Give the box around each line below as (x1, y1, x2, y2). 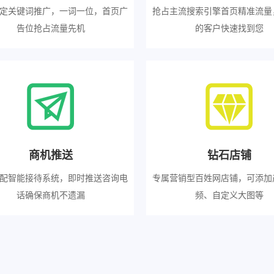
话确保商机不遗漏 (16, 188, 85, 201)
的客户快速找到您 (195, 21, 264, 34)
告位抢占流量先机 (16, 21, 85, 34)
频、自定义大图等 (195, 188, 264, 201)
